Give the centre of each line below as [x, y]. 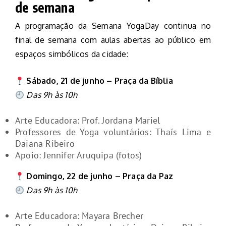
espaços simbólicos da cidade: [72, 54]
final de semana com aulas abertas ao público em [113, 40]
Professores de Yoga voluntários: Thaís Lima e [113, 132]
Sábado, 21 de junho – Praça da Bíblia [100, 81]
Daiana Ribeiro [45, 144]
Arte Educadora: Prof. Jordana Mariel [88, 121]
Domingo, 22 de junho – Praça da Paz [100, 176]
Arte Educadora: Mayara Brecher [79, 216]
